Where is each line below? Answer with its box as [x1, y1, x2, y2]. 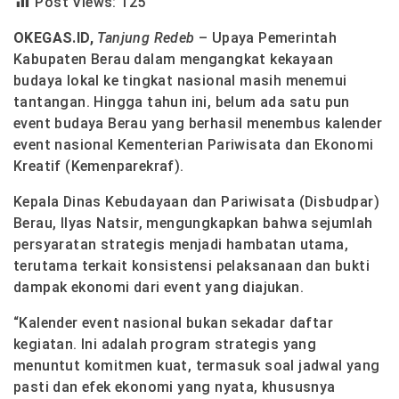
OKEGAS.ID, [13, 28, 94, 46]
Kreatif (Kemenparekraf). [13, 157, 184, 175]
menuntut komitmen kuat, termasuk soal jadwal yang [13, 356, 380, 374]
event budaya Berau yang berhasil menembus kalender [13, 114, 382, 132]
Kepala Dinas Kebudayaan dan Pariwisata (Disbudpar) [13, 192, 379, 210]
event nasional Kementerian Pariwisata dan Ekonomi [13, 135, 374, 153]
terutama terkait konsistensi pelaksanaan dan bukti [13, 256, 370, 274]
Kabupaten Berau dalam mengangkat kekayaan [13, 50, 334, 68]
